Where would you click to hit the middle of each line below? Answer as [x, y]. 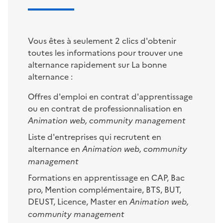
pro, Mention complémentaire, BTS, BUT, [105, 189]
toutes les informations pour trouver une [105, 52]
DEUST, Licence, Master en [79, 201]
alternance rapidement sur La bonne [97, 64]
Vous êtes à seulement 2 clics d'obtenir [102, 40]
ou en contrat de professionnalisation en [105, 108]
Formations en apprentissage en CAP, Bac [106, 177]
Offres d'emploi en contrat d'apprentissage [110, 96]
